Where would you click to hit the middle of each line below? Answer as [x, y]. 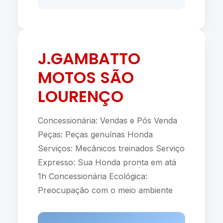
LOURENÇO [80, 96]
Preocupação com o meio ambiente [108, 190]
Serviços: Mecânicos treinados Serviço [111, 148]
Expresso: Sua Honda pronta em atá [107, 162]
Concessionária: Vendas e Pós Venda [107, 120]
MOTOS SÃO [86, 77]
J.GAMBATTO [89, 58]
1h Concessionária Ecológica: [92, 176]
